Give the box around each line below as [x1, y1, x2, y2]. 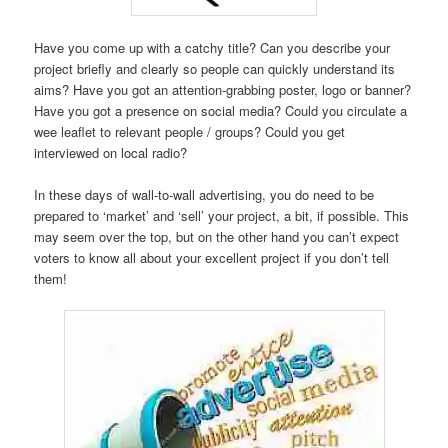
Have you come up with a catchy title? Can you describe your [34, 37, 391, 57]
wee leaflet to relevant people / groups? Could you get [34, 121, 346, 141]
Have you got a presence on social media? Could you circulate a [34, 100, 408, 120]
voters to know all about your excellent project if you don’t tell [34, 247, 390, 267]
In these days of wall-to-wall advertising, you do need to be [34, 184, 375, 204]
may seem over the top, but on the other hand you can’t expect [34, 226, 400, 246]
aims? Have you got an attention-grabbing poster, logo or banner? [34, 79, 412, 99]
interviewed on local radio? [34, 142, 188, 162]
